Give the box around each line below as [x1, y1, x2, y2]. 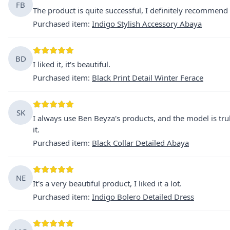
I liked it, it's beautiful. [33, 59, 110, 69]
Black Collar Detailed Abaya [92, 138, 189, 148]
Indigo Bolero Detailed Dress [92, 191, 194, 202]
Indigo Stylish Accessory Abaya [92, 18, 202, 29]
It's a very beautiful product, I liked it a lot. [33, 178, 182, 188]
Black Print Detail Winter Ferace [92, 72, 203, 83]
